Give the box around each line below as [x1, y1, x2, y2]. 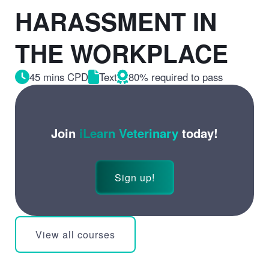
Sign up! [114, 171, 155, 185]
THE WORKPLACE [14, 35, 228, 71]
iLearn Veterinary [79, 124, 178, 142]
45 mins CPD [29, 70, 88, 85]
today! [178, 124, 218, 142]
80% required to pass [128, 70, 223, 85]
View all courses [35, 228, 115, 242]
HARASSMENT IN [14, 4, 217, 39]
